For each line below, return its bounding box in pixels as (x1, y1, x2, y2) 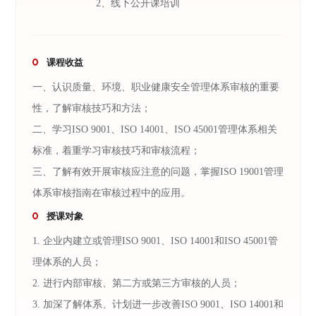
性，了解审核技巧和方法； (32, 102, 151, 114)
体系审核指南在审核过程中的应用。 (32, 187, 190, 199)
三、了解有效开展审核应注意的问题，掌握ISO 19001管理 (32, 166, 284, 178)
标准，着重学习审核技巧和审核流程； (32, 145, 200, 157)
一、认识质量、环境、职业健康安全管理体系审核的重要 (32, 81, 279, 93)
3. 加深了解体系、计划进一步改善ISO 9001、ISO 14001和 (32, 298, 284, 310)
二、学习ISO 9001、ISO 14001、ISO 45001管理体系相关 (32, 123, 277, 135)
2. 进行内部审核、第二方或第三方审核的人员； (32, 277, 241, 289)
